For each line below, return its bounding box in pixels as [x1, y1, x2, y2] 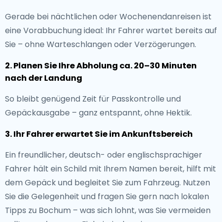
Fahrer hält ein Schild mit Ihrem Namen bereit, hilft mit [5, 163, 216, 174]
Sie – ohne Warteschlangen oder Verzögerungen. [5, 39, 196, 50]
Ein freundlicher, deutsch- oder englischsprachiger [5, 149, 202, 161]
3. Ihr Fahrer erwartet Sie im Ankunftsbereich [5, 128, 193, 140]
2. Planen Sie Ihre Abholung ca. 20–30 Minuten [5, 60, 197, 71]
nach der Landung [5, 72, 82, 84]
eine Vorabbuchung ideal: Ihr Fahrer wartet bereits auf [5, 25, 217, 36]
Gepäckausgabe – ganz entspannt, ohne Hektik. [5, 107, 192, 118]
